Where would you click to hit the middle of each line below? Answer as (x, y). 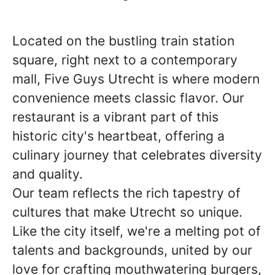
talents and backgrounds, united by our (132, 250)
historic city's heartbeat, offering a (118, 136)
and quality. (48, 174)
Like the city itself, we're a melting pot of (137, 231)
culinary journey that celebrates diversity (137, 155)
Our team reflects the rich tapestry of (126, 193)
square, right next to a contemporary (125, 60)
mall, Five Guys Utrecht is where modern (136, 79)
